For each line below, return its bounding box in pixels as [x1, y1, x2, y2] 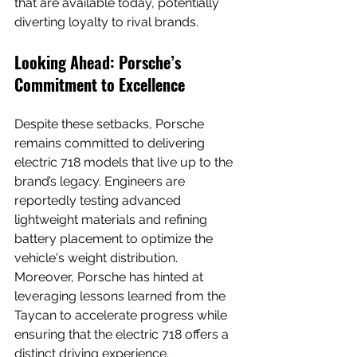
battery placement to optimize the [14, 230, 216, 246]
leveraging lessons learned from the [14, 288, 229, 304]
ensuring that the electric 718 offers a [14, 326, 232, 342]
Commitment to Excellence [14, 72, 185, 96]
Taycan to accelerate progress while [14, 307, 230, 323]
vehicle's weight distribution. [14, 249, 181, 265]
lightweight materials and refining [14, 211, 210, 227]
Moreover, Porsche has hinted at [14, 269, 206, 284]
